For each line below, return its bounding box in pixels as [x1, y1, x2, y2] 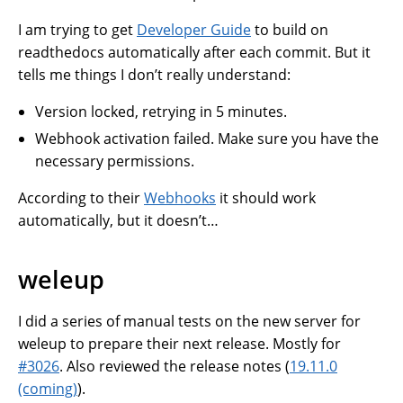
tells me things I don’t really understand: [18, 64, 291, 85]
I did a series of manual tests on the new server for [18, 311, 361, 332]
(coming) [18, 379, 77, 399]
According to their [18, 187, 144, 208]
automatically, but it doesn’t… [18, 210, 219, 230]
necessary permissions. [35, 150, 195, 171]
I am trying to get [18, 19, 137, 40]
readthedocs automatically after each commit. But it [18, 41, 371, 62]
